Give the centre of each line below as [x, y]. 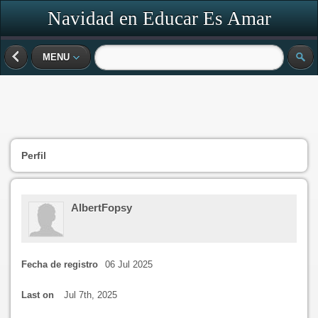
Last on [39, 295]
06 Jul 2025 [129, 264]
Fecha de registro [60, 264]
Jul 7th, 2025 [91, 295]
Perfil [34, 155]
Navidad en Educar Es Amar [159, 18]
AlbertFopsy [102, 208]
